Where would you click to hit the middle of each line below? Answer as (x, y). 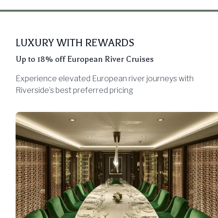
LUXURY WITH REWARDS (75, 43)
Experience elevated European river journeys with (105, 78)
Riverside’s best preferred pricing (74, 90)
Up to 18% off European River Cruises (85, 59)
